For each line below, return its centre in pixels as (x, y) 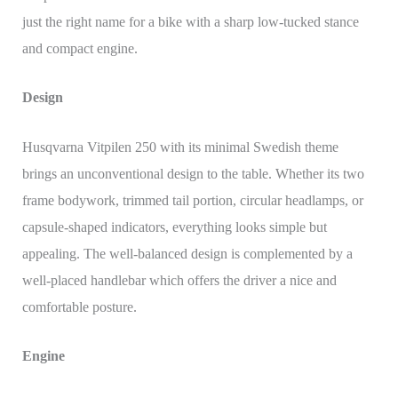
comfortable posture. (79, 306)
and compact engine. (80, 48)
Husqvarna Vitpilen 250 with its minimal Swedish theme (180, 147)
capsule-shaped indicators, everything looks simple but (174, 227)
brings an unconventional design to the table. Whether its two (193, 173)
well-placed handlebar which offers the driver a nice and (179, 280)
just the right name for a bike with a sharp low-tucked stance (190, 21)
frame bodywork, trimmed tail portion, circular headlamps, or (192, 200)
